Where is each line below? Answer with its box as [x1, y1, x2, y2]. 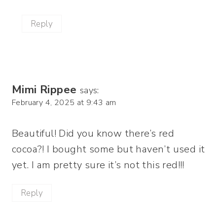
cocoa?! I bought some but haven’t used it [12, 143, 205, 156]
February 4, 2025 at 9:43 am [12, 97, 116, 109]
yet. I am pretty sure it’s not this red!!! [12, 158, 184, 172]
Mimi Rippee [12, 82, 77, 98]
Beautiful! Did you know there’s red [12, 127, 174, 141]
